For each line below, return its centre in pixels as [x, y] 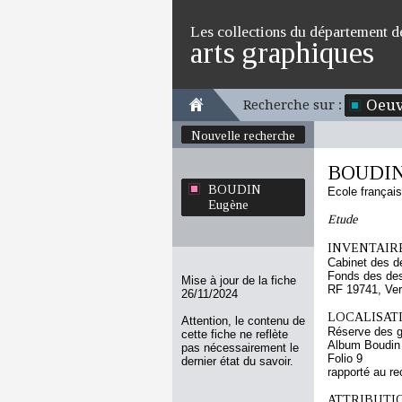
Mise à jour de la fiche [239, 280]
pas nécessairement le [240, 348]
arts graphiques [282, 52]
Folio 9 [345, 358]
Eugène [228, 205]
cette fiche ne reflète [235, 334]
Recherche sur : [293, 105]
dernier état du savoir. [237, 361]
